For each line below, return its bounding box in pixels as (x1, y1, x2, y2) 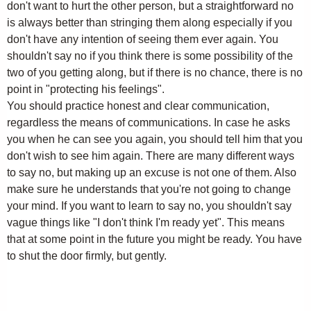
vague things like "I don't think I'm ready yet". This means (7, 217, 285, 228)
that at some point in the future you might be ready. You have (7, 233, 302, 245)
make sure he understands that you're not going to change (7, 183, 291, 195)
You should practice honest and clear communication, (7, 100, 269, 112)
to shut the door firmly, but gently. (7, 250, 167, 262)
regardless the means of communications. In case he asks (7, 117, 290, 128)
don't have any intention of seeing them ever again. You (7, 33, 278, 45)
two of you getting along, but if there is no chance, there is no (7, 67, 303, 78)
